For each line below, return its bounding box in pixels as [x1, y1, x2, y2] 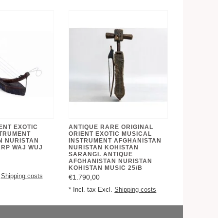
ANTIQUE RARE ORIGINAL [69, 123, 154, 130]
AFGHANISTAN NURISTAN [69, 157, 153, 164]
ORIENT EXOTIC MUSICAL [69, 130, 152, 137]
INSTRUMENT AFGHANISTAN [69, 137, 162, 144]
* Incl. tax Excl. [69, 186, 115, 193]
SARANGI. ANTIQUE [69, 150, 133, 158]
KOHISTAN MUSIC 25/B [69, 164, 143, 171]
